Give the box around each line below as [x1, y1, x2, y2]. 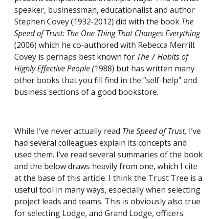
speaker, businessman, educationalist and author [14, 4, 196, 15]
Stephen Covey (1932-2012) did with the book [14, 16, 182, 27]
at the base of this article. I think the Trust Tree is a [14, 173, 203, 183]
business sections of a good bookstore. [14, 87, 159, 97]
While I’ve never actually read [14, 126, 123, 136]
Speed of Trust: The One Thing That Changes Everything [14, 28, 200, 39]
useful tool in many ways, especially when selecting [14, 184, 201, 195]
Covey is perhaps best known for [14, 51, 137, 62]
